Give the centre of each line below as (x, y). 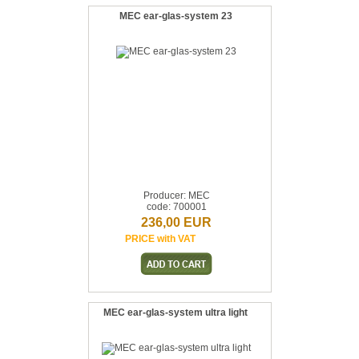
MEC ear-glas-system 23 (175, 16)
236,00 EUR (176, 222)
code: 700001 (176, 207)
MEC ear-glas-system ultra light (175, 313)
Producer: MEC (176, 196)
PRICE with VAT (160, 239)
